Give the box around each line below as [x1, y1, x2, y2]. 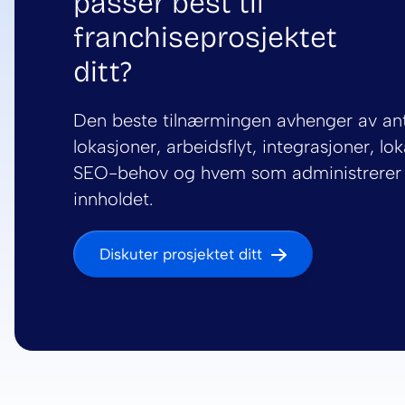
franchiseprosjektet [73, 20, 337, 56]
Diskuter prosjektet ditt [99, 245, 262, 264]
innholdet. [73, 188, 153, 211]
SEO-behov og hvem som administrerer [73, 162, 401, 184]
